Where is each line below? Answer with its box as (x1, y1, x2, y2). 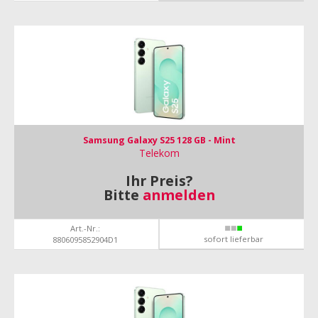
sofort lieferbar (203, 234, 263, 244)
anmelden (142, 185, 215, 204)
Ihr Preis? (126, 171, 192, 190)
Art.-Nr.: (70, 223, 100, 234)
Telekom (138, 146, 180, 160)
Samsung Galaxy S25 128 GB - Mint (82, 134, 236, 146)
